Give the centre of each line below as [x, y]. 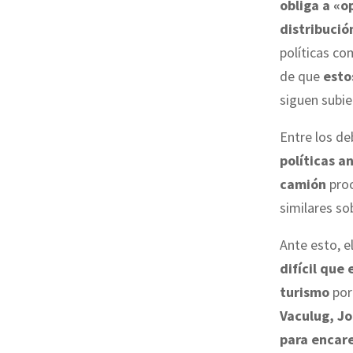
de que [301, 76]
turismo [305, 292]
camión [303, 184]
